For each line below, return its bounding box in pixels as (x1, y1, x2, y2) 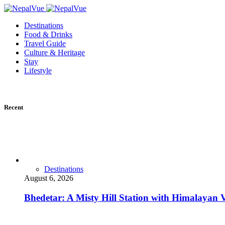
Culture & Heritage (24, 48, 85, 57)
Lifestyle (24, 66, 52, 75)
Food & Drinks (24, 30, 72, 39)
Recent (4, 103, 23, 111)
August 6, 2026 (24, 174, 73, 183)
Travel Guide (24, 39, 66, 48)
